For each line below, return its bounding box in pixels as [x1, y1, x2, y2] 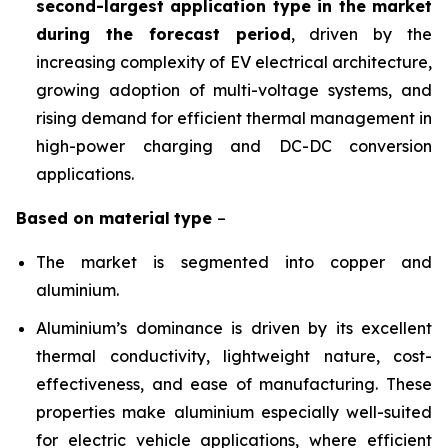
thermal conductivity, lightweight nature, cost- [36, 346, 432, 366]
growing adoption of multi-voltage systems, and [36, 80, 432, 100]
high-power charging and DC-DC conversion [36, 136, 432, 156]
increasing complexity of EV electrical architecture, [36, 52, 432, 72]
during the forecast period [36, 24, 291, 44]
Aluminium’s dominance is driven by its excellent [36, 318, 432, 338]
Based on [16, 208, 99, 228]
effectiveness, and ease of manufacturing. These [36, 374, 432, 394]
